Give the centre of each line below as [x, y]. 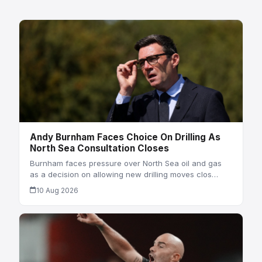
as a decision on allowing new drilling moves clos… [124, 174]
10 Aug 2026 [57, 190]
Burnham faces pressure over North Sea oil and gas [125, 163]
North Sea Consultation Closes [99, 149]
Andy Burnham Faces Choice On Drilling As [125, 137]
